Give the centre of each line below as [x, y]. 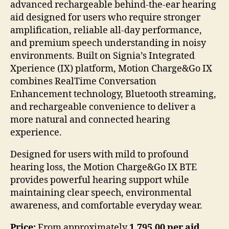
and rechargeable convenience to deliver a [103, 107]
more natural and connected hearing [90, 120]
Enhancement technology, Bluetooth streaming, [113, 94]
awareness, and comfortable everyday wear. [106, 205]
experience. [36, 132]
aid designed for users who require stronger [105, 17]
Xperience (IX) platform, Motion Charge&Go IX [111, 68]
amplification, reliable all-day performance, [106, 30]
